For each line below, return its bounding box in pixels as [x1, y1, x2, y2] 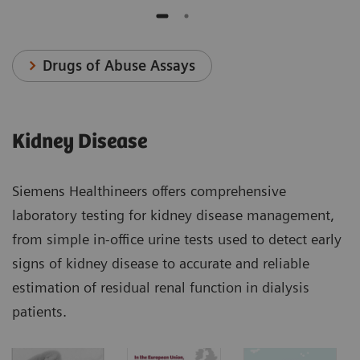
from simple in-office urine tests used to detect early [12, 231, 342, 248]
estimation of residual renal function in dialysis [12, 279, 309, 297]
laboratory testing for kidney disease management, [12, 207, 334, 224]
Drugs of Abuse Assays [43, 57, 196, 75]
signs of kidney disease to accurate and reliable [12, 255, 309, 272]
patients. [12, 303, 67, 321]
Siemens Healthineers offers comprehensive [12, 182, 286, 200]
